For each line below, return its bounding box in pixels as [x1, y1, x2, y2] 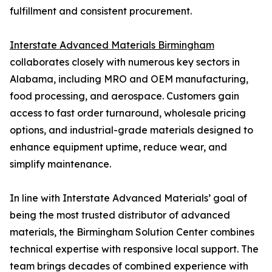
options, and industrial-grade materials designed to [10, 124, 253, 137]
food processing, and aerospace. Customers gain [10, 90, 239, 103]
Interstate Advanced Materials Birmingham [10, 39, 214, 52]
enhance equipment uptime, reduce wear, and [10, 141, 227, 154]
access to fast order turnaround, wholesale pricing [10, 107, 246, 120]
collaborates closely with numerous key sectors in [10, 56, 240, 69]
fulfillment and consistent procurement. [10, 5, 192, 18]
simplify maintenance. [10, 158, 111, 171]
